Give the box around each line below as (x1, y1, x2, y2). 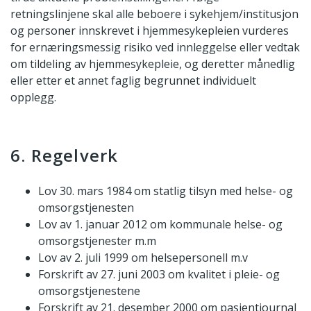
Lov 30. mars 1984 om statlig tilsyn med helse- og (38, 183, 293, 199)
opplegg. (10, 90, 56, 106)
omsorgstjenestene (38, 283, 140, 299)
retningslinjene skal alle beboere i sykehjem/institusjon (10, 6, 299, 22)
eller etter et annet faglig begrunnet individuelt (10, 73, 256, 89)
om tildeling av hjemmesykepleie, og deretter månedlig (10, 56, 295, 72)
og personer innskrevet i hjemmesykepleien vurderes (10, 23, 289, 39)
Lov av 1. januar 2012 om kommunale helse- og (38, 217, 283, 233)
